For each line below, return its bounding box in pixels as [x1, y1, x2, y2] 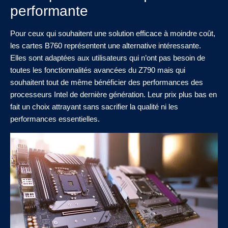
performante [10, 3, 88, 19]
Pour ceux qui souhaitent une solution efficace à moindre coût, [10, 29, 215, 38]
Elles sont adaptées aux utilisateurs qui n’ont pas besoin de [10, 53, 205, 63]
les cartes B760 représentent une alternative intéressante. [10, 41, 201, 50]
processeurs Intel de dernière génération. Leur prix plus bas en [10, 90, 217, 99]
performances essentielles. [10, 115, 100, 124]
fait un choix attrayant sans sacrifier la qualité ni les [10, 102, 178, 111]
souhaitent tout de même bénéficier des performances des [10, 78, 203, 87]
